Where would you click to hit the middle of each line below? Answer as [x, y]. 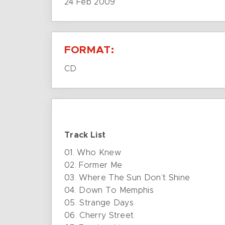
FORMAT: [89, 50]
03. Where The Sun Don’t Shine [127, 178]
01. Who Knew [93, 153]
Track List [85, 135]
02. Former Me [93, 165]
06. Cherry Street [99, 215]
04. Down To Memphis [109, 190]
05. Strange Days [99, 203]
